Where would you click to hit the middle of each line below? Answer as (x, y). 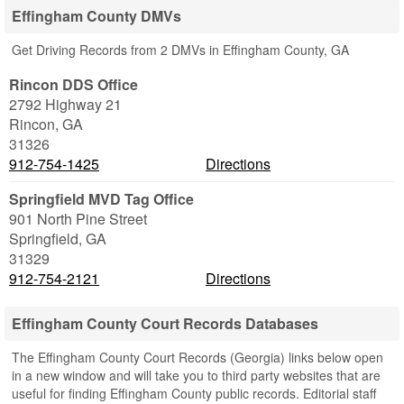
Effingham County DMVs (96, 16)
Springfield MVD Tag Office (101, 199)
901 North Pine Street (78, 219)
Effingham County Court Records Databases (165, 323)
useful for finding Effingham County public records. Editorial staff (194, 393)
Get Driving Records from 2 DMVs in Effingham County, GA (180, 50)
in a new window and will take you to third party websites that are (196, 375)
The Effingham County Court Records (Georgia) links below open (197, 357)
